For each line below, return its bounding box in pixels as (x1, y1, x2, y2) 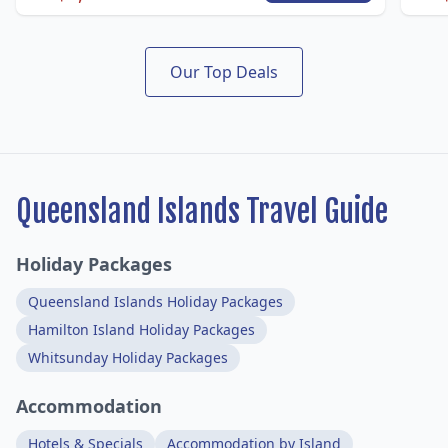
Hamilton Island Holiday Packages (28, 320, 255, 340)
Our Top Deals (170, 61, 278, 84)
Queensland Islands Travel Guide (16, 193, 388, 231)
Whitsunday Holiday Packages (28, 348, 228, 368)
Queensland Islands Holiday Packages (28, 292, 283, 312)
